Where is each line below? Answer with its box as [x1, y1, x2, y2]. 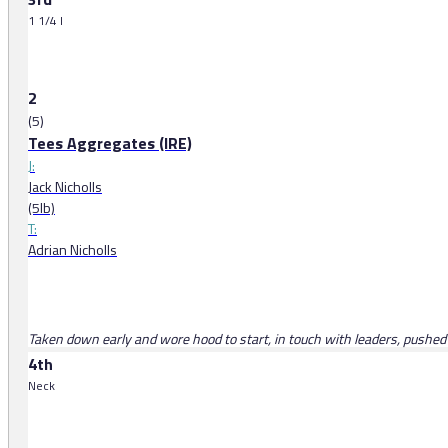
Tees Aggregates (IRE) [28, 131, 192, 156]
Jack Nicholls [28, 176, 102, 198]
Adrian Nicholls [28, 239, 117, 261]
